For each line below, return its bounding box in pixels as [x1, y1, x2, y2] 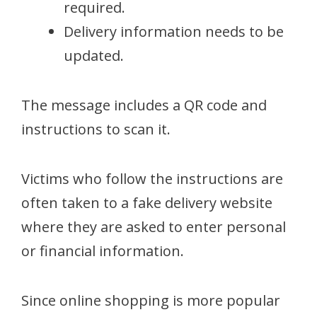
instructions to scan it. [21, 119, 171, 139]
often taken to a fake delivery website [21, 192, 272, 212]
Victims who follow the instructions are [21, 168, 283, 188]
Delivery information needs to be [64, 21, 284, 41]
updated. [64, 45, 124, 65]
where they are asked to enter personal [21, 217, 286, 236]
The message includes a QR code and [21, 95, 267, 115]
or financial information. [21, 241, 184, 260]
